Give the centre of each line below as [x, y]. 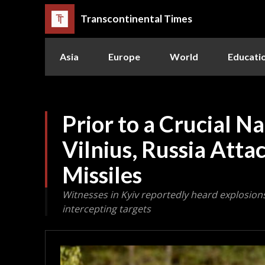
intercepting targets [106, 209]
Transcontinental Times [136, 19]
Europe [124, 56]
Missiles [102, 174]
